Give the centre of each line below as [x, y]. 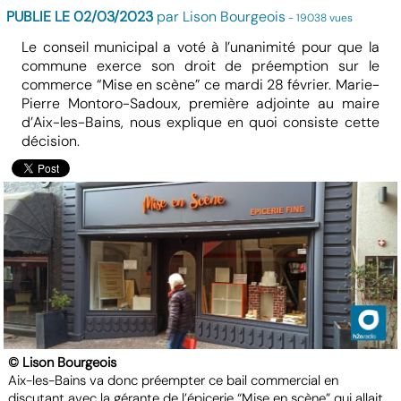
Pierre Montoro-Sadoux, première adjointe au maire [200, 104]
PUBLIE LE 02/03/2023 [80, 17]
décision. [55, 141]
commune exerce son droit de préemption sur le [200, 66]
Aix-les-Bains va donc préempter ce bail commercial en [174, 381]
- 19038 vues [320, 18]
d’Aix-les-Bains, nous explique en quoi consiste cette [200, 123]
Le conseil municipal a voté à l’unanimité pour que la [200, 47]
